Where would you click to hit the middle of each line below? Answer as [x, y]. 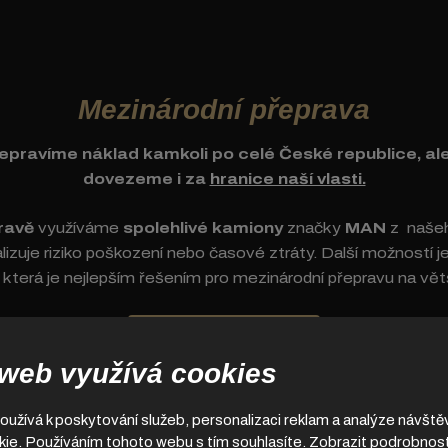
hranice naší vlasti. [287, 179]
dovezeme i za [146, 179]
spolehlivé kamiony [202, 228]
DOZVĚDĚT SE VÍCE [224, 334]
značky [313, 228]
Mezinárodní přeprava [224, 110]
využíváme [78, 228]
